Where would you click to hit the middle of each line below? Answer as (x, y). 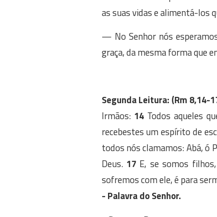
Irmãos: (118, 116)
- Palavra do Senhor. (141, 196)
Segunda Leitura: (135, 100)
